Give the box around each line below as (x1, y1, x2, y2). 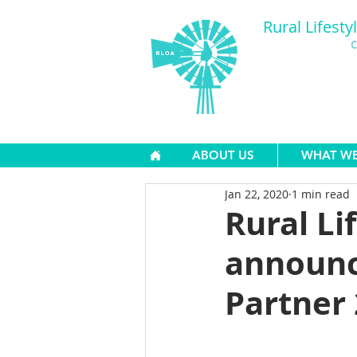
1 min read (292, 186, 350, 202)
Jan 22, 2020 (225, 186, 288, 202)
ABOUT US (192, 147, 254, 163)
